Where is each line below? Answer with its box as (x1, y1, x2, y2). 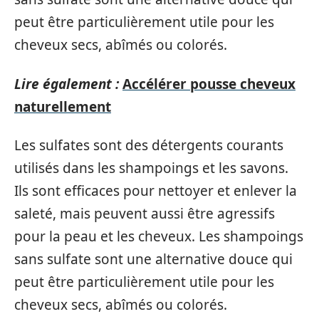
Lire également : (14, 74, 119, 93)
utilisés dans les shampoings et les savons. (14, 159, 288, 177)
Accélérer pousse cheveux (122, 74, 296, 93)
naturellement (14, 97, 111, 116)
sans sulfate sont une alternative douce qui (14, 250, 293, 268)
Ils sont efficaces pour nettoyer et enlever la (14, 182, 297, 200)
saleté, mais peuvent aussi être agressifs (14, 204, 275, 223)
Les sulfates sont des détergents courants (14, 136, 283, 155)
